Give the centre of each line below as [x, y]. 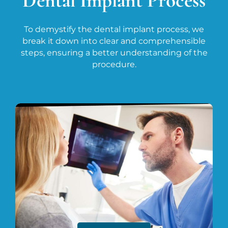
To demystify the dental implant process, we [114, 29]
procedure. [114, 64]
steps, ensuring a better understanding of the [114, 52]
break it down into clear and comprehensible [114, 41]
